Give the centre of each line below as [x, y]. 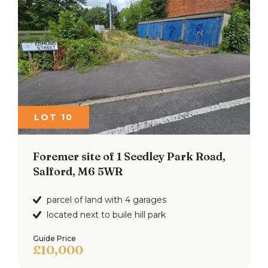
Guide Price [54, 238]
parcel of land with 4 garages [106, 200]
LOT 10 [54, 117]
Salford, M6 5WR [78, 171]
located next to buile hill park [106, 214]
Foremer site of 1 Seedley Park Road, [129, 156]
